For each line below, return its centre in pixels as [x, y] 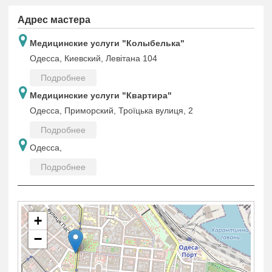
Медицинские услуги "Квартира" [101, 95]
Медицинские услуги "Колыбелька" [107, 43]
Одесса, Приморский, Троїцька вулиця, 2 [111, 110]
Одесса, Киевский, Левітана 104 [93, 58]
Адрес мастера [54, 20]
